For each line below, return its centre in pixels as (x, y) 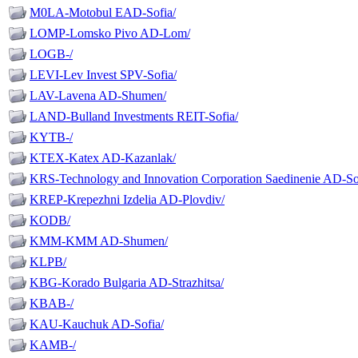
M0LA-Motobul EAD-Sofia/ (103, 13)
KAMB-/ (53, 345)
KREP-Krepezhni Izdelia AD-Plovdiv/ (127, 200)
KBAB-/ (52, 304)
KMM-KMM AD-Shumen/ (99, 241)
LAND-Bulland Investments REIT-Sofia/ (134, 117)
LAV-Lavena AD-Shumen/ (98, 96)
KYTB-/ (51, 137)
